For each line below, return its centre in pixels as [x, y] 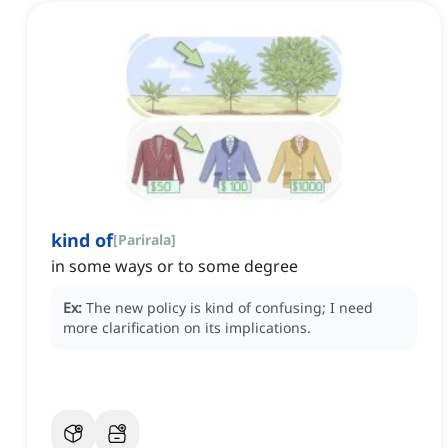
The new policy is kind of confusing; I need [229, 308]
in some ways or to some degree [174, 266]
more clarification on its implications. [187, 328]
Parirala [144, 240]
